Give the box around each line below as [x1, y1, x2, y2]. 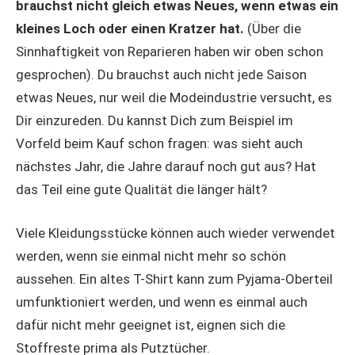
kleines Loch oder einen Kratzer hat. [16, 21, 244, 37]
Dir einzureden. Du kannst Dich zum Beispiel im [16, 113, 293, 129]
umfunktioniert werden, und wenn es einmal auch [16, 293, 307, 310]
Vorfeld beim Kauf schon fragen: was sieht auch [16, 136, 303, 152]
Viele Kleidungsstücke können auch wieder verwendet [16, 224, 335, 241]
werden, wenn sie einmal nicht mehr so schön [16, 247, 286, 264]
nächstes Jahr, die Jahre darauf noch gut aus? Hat [16, 158, 316, 175]
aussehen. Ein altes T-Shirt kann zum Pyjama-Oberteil [16, 270, 333, 287]
